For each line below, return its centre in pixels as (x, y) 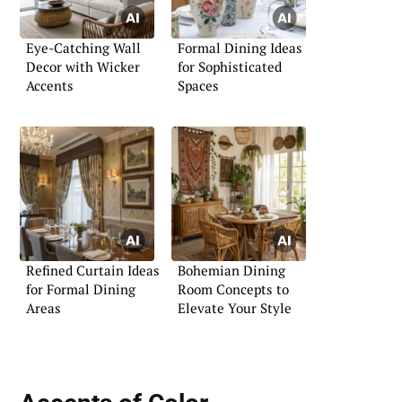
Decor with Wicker (83, 66)
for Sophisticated (230, 66)
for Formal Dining (81, 288)
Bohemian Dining (232, 270)
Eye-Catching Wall (83, 48)
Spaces (198, 85)
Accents (50, 85)
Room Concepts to (233, 288)
